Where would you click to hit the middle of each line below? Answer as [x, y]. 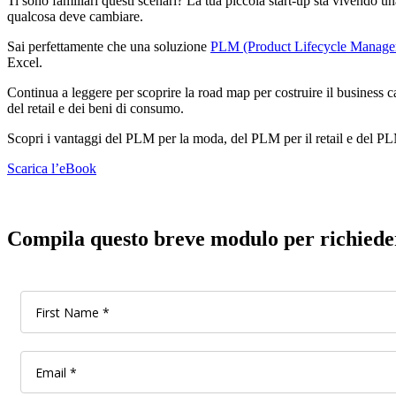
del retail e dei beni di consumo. [95, 108]
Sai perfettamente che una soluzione [109, 46]
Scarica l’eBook [52, 168]
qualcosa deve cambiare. [75, 16]
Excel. [25, 62]
